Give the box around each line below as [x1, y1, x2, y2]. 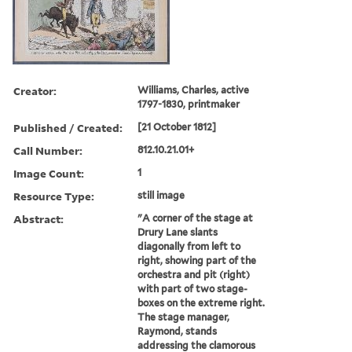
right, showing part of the [137, 254, 257, 266]
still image [137, 189, 185, 201]
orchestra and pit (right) [137, 268, 251, 280]
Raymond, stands [137, 324, 218, 337]
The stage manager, [137, 310, 230, 323]
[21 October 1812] [137, 120, 217, 133]
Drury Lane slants [137, 225, 218, 238]
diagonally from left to [137, 240, 241, 252]
